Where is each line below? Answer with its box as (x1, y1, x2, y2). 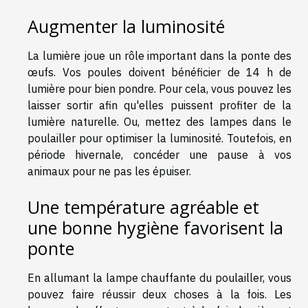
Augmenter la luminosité (27, 14, 225, 38)
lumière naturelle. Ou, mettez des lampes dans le (27, 114, 291, 129)
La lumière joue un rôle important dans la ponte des (27, 48, 291, 63)
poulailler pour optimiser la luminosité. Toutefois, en (27, 131, 291, 145)
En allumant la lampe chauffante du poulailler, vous (27, 271, 291, 285)
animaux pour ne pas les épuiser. (27, 164, 191, 178)
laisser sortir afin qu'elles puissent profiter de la (27, 98, 291, 112)
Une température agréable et (27, 195, 259, 219)
